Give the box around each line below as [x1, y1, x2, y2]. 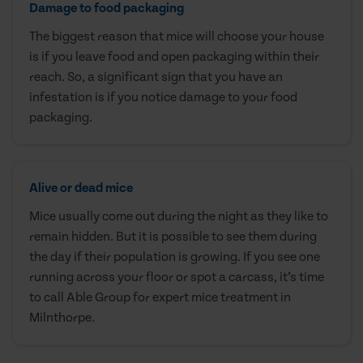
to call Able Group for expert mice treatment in [29, 289, 291, 305]
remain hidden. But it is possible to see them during [29, 228, 317, 244]
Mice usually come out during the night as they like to [29, 208, 328, 224]
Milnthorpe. [29, 310, 95, 325]
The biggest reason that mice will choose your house [29, 28, 324, 44]
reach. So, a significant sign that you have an [29, 69, 283, 84]
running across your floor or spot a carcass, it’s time [29, 269, 324, 284]
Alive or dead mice [29, 180, 133, 195]
